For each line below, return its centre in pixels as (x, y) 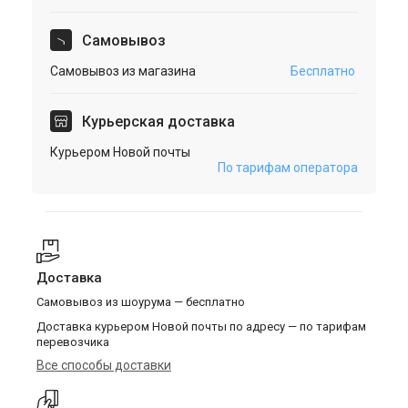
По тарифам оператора (288, 168)
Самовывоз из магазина (123, 71)
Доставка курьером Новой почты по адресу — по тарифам (201, 326)
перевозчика (73, 342)
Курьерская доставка (157, 122)
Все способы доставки (104, 365)
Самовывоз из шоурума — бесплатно (141, 302)
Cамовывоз (122, 41)
